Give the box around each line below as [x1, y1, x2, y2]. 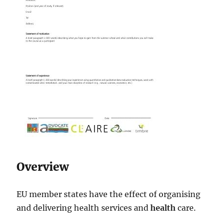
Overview [17, 160, 69, 174]
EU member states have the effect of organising [17, 189, 201, 199]
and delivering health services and [17, 203, 151, 213]
